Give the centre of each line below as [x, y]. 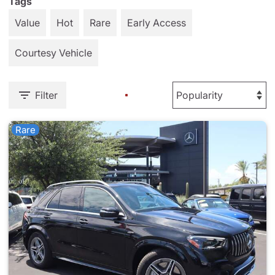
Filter [46, 95]
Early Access [157, 23]
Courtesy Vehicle [53, 53]
